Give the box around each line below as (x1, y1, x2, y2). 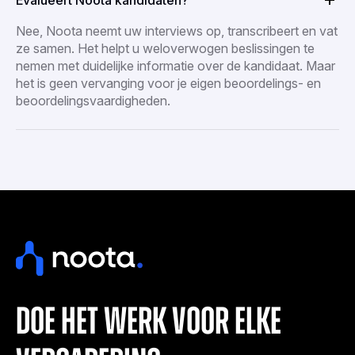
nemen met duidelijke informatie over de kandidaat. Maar (16, 57, 335, 74)
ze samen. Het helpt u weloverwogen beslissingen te (16, 40, 315, 56)
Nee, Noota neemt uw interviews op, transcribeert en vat (16, 22, 338, 39)
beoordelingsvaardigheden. (16, 92, 170, 109)
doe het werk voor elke (16, 303, 281, 342)
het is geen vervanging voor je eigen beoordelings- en (16, 74, 321, 91)
